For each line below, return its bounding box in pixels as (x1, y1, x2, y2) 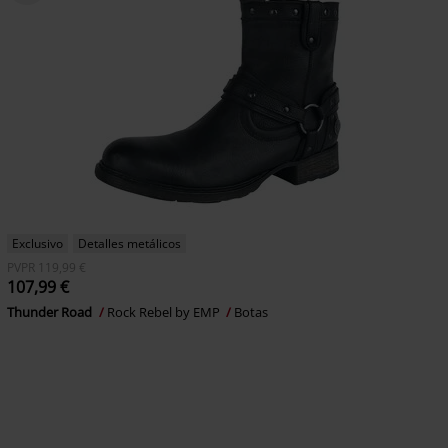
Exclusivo (11, 235, 63, 252)
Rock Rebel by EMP (106, 303, 223, 321)
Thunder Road (6, 303, 95, 321)
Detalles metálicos (77, 235, 181, 252)
